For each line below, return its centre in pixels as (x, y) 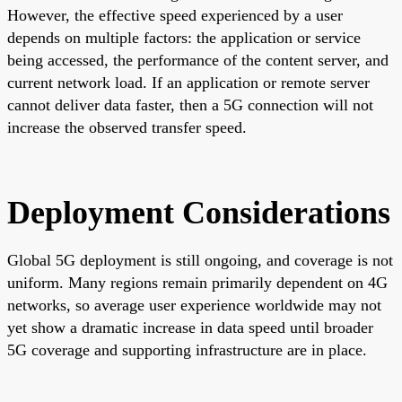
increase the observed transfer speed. (127, 127)
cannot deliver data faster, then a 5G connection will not (190, 105)
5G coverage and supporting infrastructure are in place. (187, 350)
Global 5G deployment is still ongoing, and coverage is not (200, 260)
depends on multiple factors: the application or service (184, 37)
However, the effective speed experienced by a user (175, 15)
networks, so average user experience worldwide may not (194, 305)
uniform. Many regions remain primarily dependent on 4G (197, 282)
